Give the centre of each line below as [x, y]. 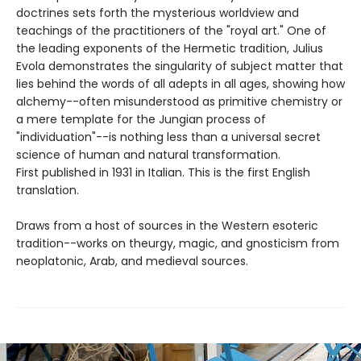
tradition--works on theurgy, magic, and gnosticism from [178, 244]
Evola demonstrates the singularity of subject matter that [180, 66]
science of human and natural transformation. [148, 155]
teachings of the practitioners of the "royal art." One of [171, 31]
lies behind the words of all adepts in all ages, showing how [180, 84]
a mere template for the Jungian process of [141, 120]
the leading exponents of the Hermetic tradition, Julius [170, 49]
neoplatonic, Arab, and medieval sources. [132, 261]
